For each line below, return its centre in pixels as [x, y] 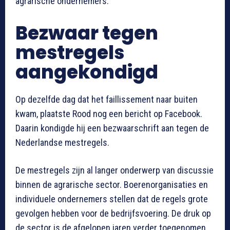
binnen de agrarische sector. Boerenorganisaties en [112, 184]
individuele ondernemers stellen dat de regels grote [112, 199]
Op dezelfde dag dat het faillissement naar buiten [107, 99]
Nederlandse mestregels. [62, 142]
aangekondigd [87, 72]
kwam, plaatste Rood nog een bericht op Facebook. [109, 113]
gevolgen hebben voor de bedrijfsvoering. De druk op [113, 213]
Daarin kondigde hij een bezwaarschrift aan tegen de [112, 128]
